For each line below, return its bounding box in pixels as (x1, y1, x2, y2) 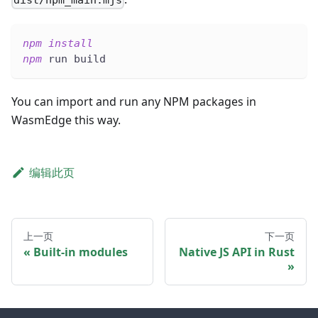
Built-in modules (33, 243, 128, 260)
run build (42, 52, 106, 65)
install (48, 36, 93, 50)
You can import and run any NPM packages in (11, 93, 256, 109)
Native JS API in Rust (179, 243, 295, 260)
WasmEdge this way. (11, 111, 121, 128)
